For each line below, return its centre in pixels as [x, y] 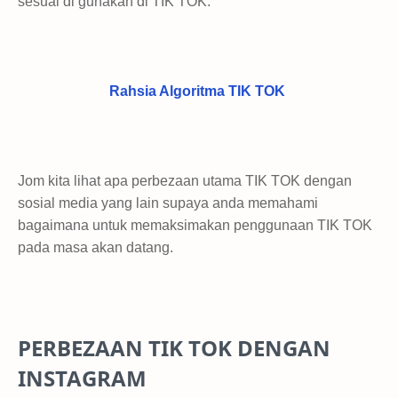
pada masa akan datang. [96, 247]
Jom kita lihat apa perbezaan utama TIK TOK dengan [185, 180]
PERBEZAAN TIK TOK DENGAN [174, 347]
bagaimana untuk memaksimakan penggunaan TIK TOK [195, 225]
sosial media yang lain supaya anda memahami [168, 203]
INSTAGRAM [82, 378]
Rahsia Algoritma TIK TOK [197, 91]
